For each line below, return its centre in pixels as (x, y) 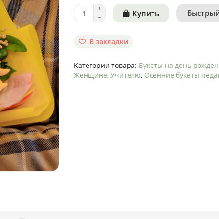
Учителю (125, 75)
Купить (146, 13)
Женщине (90, 75)
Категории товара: (106, 65)
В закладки (109, 41)
